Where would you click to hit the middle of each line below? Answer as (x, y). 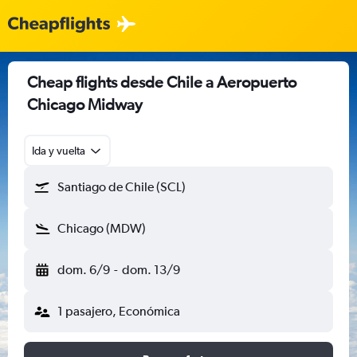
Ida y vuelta (59, 151)
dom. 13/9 (151, 270)
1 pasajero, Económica (119, 311)
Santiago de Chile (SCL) (122, 187)
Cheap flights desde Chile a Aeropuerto (162, 82)
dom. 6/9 (84, 270)
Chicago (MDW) (102, 228)
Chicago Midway (85, 104)
